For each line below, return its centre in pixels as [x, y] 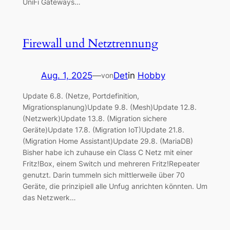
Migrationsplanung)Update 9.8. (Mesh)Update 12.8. [109, 107]
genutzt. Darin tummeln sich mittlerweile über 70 [103, 175]
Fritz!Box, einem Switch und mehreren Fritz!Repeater [111, 164]
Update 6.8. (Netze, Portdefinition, [81, 96]
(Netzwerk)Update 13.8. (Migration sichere [94, 119]
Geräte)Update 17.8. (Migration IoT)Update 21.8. [103, 130]
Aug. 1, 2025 [66, 75]
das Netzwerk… [49, 198]
